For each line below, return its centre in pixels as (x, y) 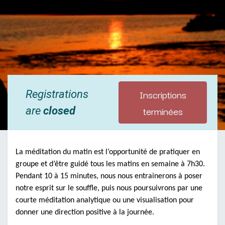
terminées (163, 110)
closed (59, 110)
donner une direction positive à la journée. (85, 212)
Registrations (57, 94)
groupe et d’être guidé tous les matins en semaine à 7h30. (110, 164)
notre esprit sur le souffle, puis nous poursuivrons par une (109, 188)
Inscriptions (163, 94)
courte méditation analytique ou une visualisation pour (105, 200)
